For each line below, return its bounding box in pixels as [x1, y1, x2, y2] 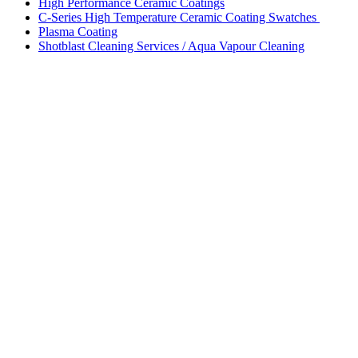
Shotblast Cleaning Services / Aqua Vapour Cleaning [38, 39, 304, 53]
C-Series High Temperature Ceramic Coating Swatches [38, 10, 320, 24]
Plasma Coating [38, 25, 117, 38]
